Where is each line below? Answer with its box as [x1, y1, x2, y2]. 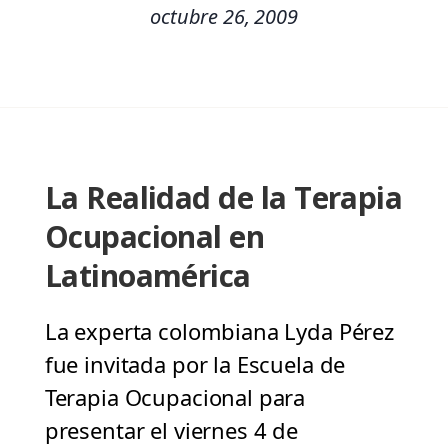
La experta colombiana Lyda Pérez [44, 316, 394, 347]
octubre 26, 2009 [150, 3, 298, 31]
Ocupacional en [44, 216, 265, 258]
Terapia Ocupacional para [44, 382, 306, 413]
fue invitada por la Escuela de [44, 349, 346, 380]
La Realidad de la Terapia [44, 177, 403, 219]
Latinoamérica [44, 255, 251, 297]
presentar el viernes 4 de [44, 415, 299, 446]
